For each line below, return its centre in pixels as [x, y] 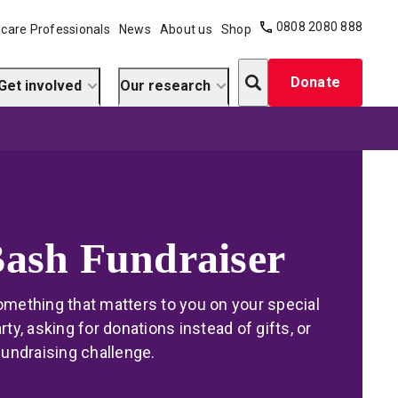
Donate [315, 82]
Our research [165, 86]
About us [186, 29]
